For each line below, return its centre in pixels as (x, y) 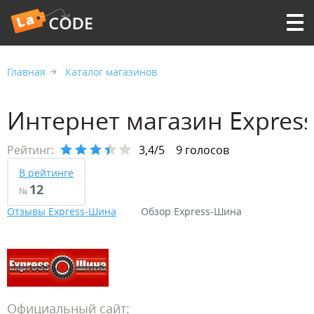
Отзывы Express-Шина (62, 211)
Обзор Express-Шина (191, 211)
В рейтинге (46, 173)
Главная (26, 72)
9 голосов (203, 150)
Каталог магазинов (111, 72)
